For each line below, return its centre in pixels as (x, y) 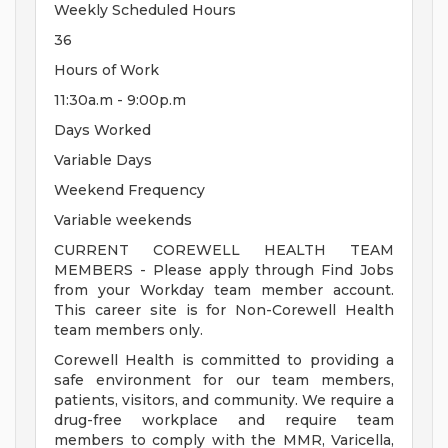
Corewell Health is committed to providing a (224, 360)
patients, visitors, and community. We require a (224, 400)
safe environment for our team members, (224, 380)
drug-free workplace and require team (224, 420)
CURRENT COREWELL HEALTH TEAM (224, 250)
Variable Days (103, 160)
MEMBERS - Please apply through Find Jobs (224, 270)
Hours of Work (106, 70)
